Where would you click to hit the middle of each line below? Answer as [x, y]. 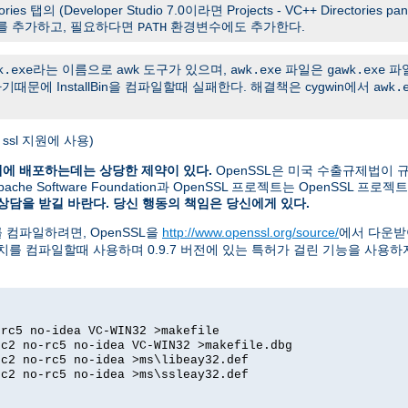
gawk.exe [356, 70]
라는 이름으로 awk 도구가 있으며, [132, 69]
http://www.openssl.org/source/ [250, 232]
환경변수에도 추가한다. [236, 26]
